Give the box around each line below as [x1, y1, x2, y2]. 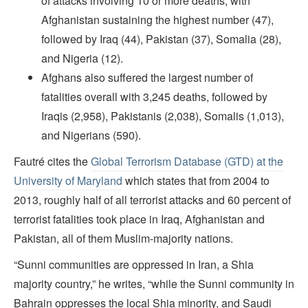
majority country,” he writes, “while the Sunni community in [14, 275, 294, 291]
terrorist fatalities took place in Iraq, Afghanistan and [14, 210, 265, 227]
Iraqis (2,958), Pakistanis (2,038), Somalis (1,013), [41, 107, 284, 124]
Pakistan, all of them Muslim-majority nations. [14, 230, 233, 246]
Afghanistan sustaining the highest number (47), [41, 11, 274, 27]
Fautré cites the [14, 153, 91, 169]
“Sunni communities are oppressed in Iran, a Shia [14, 256, 254, 272]
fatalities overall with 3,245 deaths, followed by [41, 88, 267, 104]
